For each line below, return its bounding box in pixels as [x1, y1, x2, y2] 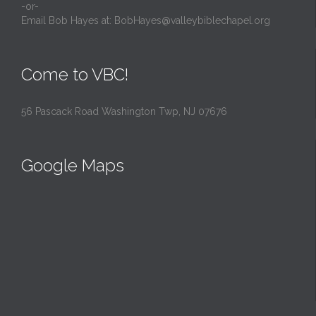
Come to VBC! [21, 64, 128, 85]
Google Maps [21, 155, 124, 176]
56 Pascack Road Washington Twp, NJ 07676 [21, 106, 227, 117]
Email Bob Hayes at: [21, 15, 114, 26]
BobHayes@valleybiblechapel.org [114, 15, 270, 26]
